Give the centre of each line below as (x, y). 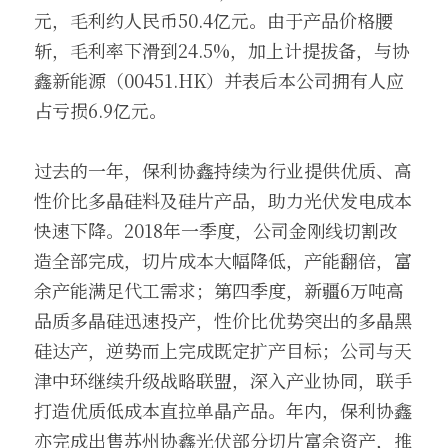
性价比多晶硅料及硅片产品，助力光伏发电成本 (223, 200)
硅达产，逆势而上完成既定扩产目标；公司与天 (223, 350)
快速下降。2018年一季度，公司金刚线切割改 (215, 230)
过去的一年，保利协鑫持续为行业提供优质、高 (223, 170)
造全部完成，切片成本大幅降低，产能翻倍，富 (223, 260)
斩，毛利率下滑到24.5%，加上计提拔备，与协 (222, 50)
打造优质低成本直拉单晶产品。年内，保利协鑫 (223, 410)
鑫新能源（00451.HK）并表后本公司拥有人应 (219, 80)
